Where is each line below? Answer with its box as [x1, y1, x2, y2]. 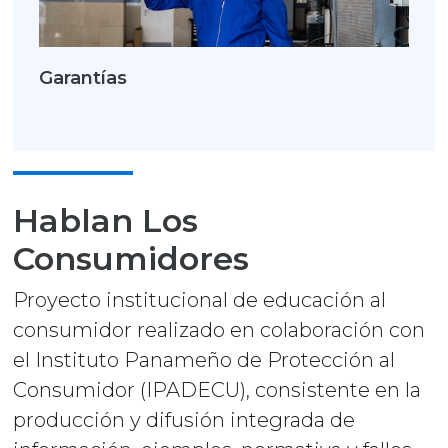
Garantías [39, 66, 128, 89]
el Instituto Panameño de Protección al [13, 347, 396, 372]
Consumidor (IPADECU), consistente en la [13, 377, 422, 402]
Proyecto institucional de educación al [13, 287, 387, 312]
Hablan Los [13, 200, 199, 240]
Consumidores [13, 238, 250, 278]
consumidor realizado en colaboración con [13, 317, 426, 342]
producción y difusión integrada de [13, 407, 356, 432]
